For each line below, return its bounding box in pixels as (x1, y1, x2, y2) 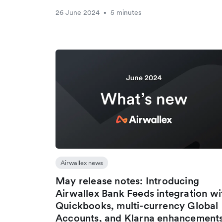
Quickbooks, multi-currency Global (55, 199, 219, 212)
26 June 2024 (55, 8, 100, 17)
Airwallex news (60, 159, 103, 167)
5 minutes (111, 8, 141, 17)
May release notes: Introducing (55, 174, 199, 187)
